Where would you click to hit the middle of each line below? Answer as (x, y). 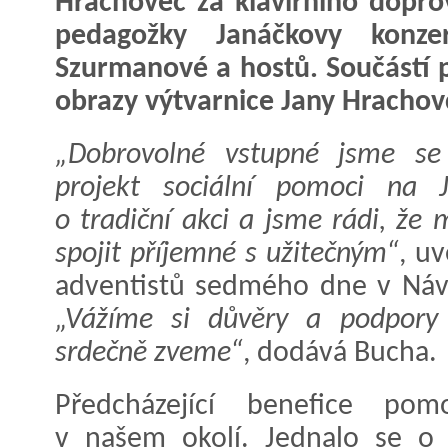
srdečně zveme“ (149, 353)
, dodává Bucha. (340, 353)
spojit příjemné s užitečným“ (227, 254)
